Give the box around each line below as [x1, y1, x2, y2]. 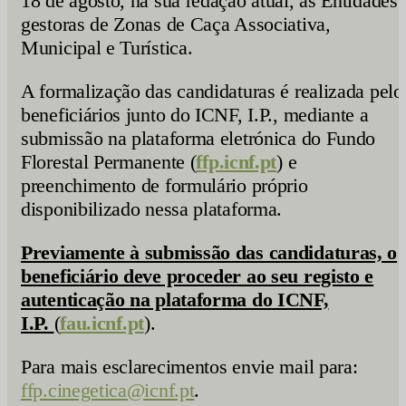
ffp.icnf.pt [196, 150, 277, 173]
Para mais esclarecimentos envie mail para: [21, 355, 358, 378]
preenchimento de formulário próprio [21, 174, 308, 197]
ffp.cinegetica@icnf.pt [21, 379, 195, 401]
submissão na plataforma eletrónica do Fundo [21, 127, 376, 150]
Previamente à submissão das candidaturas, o [21, 241, 398, 264]
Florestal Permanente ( [21, 150, 197, 173]
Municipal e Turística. [21, 36, 193, 59]
